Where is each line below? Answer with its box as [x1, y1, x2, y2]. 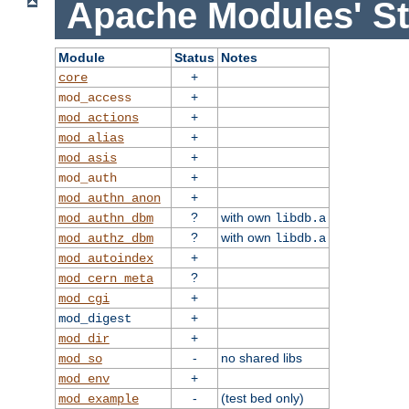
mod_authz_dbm [58, 231, 153, 246]
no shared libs [220, 351, 302, 366]
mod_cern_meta [58, 271, 153, 287]
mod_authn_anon [58, 191, 161, 206]
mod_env [58, 372, 110, 387]
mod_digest [58, 311, 131, 327]
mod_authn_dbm [58, 211, 153, 226]
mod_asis [58, 151, 117, 166]
